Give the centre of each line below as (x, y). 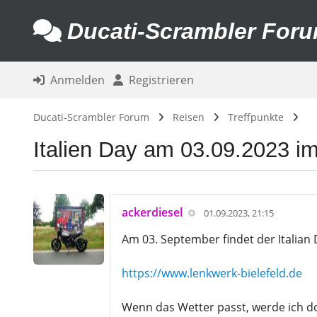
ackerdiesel (152, 212)
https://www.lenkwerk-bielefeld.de (212, 273)
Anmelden (74, 80)
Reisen (188, 117)
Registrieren (158, 80)
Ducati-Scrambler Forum (91, 117)
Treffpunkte (255, 117)
